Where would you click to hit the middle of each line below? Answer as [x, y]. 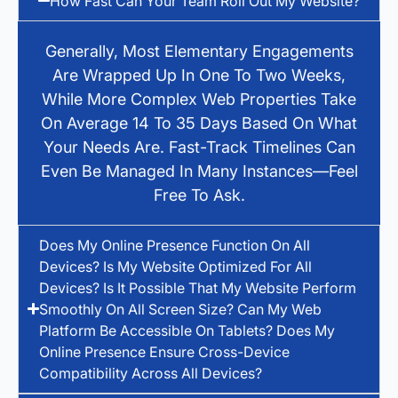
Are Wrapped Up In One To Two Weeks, [199, 75]
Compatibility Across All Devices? [151, 373]
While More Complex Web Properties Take [199, 99]
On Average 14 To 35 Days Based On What [199, 123]
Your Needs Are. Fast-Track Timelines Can [199, 147]
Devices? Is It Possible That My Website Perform [198, 287]
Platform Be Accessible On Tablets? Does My [187, 330]
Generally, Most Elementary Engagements [199, 51]
